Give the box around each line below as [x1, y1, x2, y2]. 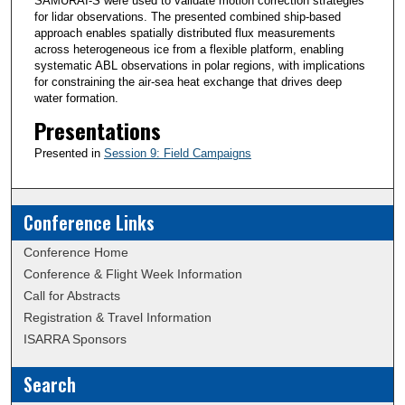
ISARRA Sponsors [24, 332, 127, 347]
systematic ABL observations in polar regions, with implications [33, 59, 365, 73]
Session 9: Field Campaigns [103, 146, 251, 161]
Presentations [33, 114, 161, 147]
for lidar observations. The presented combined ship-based [33, 10, 341, 24]
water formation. [33, 91, 118, 106]
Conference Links [24, 210, 155, 237]
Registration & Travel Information [24, 310, 212, 325]
